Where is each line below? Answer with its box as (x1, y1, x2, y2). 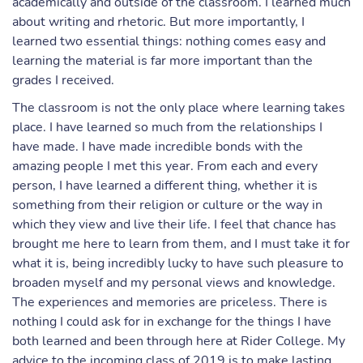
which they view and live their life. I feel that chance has (12, 216, 336, 233)
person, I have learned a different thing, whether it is (12, 177, 318, 194)
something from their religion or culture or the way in (12, 196, 322, 214)
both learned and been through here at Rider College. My (12, 332, 345, 350)
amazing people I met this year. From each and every (12, 157, 318, 175)
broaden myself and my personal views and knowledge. (12, 274, 335, 292)
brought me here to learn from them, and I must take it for (12, 235, 350, 253)
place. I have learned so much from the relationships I (12, 118, 322, 136)
